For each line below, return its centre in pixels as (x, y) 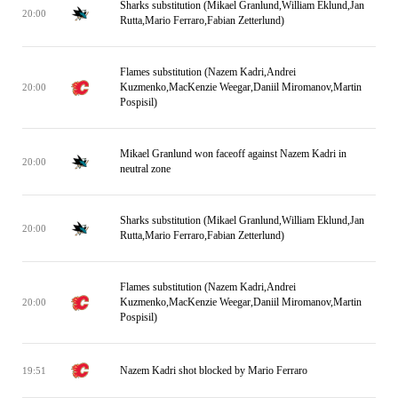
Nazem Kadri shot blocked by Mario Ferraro (214, 370)
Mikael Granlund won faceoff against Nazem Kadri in (233, 154)
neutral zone (145, 169)
